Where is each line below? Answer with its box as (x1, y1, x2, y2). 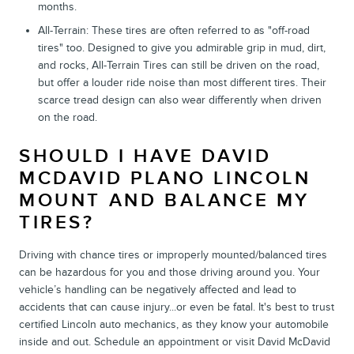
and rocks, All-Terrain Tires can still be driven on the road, (38, 58, 319, 72)
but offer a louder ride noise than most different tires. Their (38, 75, 326, 89)
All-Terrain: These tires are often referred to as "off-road (38, 23, 310, 37)
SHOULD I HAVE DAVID (19, 144, 272, 168)
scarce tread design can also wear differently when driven (38, 92, 322, 107)
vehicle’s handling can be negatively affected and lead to (19, 282, 296, 296)
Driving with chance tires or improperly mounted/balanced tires (19, 247, 327, 262)
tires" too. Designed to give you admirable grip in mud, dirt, (38, 40, 326, 55)
